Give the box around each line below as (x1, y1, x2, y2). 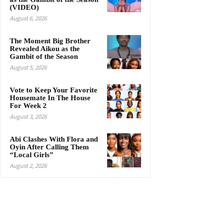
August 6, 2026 (10, 14, 47, 23)
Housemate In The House (10, 94, 91, 102)
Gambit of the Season (10, 53, 78, 61)
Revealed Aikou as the (10, 45, 80, 53)
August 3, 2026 (10, 112, 47, 121)
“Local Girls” (10, 151, 54, 159)
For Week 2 (10, 102, 47, 110)
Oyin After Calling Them (10, 143, 89, 151)
